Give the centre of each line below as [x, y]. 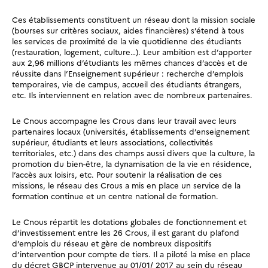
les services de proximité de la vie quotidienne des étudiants [127, 41]
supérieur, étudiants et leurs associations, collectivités [112, 142]
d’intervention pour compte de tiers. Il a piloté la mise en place [131, 254]
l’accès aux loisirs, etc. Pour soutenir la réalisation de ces [117, 174]
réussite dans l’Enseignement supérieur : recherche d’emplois [128, 73]
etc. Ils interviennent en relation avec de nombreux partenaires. [132, 95]
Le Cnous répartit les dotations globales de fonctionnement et [129, 222]
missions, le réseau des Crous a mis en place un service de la [126, 185]
